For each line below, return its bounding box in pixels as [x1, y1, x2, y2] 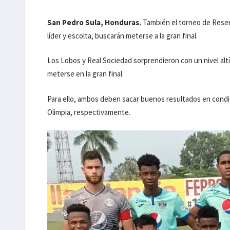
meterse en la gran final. [47, 69, 124, 79]
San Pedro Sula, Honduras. [47, 17, 142, 27]
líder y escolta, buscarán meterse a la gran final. [47, 30, 198, 41]
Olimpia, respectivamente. [47, 107, 131, 117]
